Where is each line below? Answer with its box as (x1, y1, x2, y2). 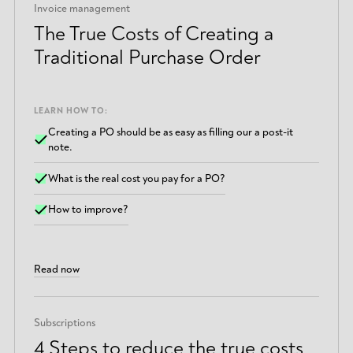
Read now (33, 262, 80, 276)
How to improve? (48, 203, 129, 217)
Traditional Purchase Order (33, 44, 261, 70)
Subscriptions (33, 316, 95, 330)
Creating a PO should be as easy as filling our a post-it (48, 125, 294, 139)
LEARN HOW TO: (33, 106, 108, 117)
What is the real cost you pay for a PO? (48, 171, 226, 185)
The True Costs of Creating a (33, 20, 273, 46)
